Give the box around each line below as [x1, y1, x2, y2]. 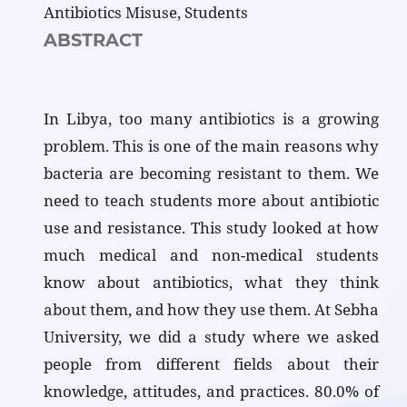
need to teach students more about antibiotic [43, 190, 380, 212]
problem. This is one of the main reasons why [43, 135, 380, 157]
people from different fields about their [43, 353, 380, 375]
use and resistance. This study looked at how [43, 217, 380, 239]
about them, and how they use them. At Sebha [43, 299, 380, 321]
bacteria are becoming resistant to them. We [43, 163, 380, 184]
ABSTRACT [43, 28, 143, 51]
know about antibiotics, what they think [43, 272, 380, 293]
